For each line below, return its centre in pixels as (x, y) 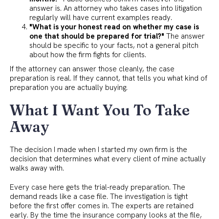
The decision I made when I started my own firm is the (99, 149)
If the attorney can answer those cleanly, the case (92, 69)
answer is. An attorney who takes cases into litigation (116, 8)
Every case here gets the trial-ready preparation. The (98, 187)
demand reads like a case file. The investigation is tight (99, 196)
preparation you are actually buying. (69, 87)
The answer (185, 36)
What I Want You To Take (100, 110)
